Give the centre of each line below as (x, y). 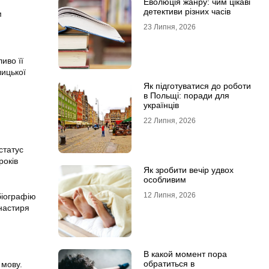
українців (161, 105)
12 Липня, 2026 (169, 195)
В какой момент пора (185, 254)
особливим (165, 180)
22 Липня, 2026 (169, 121)
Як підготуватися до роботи (197, 86)
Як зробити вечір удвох (188, 170)
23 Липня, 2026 (169, 27)
